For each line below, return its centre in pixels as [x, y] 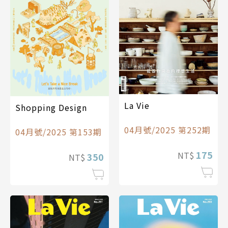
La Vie [137, 105]
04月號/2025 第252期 [167, 130]
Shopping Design [51, 108]
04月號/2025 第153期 [59, 132]
